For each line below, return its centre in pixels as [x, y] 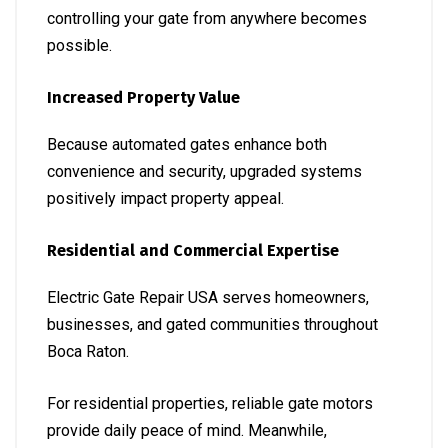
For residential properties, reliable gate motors [210, 403]
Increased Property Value [143, 97]
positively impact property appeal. [165, 198]
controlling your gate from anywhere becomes [207, 18]
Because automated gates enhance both [187, 144]
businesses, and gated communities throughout [212, 324]
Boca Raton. [88, 351]
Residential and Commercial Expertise [193, 250]
